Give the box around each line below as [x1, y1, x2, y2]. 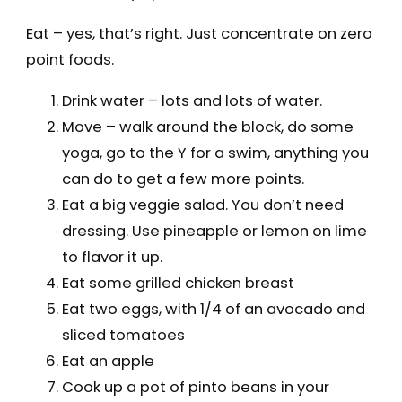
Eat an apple [61, 350, 154, 371]
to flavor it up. [61, 246, 162, 267]
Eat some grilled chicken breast [61, 272, 294, 293]
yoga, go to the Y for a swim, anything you [61, 142, 369, 163]
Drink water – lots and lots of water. [61, 90, 322, 111]
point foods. [25, 49, 114, 71]
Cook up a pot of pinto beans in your [61, 376, 329, 398]
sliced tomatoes [61, 324, 185, 345]
